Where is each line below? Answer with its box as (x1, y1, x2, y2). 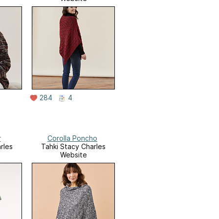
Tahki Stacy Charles (41, 142, 106, 151)
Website (60, 151, 87, 159)
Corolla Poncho (47, 134, 97, 143)
